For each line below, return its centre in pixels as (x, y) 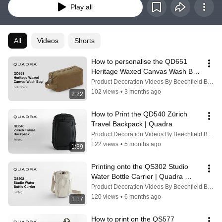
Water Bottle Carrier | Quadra (137, 177)
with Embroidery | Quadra (131, 82)
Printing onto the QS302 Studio (140, 167)
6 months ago (143, 197)
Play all (81, 7)
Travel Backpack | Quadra (132, 124)
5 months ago (143, 144)
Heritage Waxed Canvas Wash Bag (146, 72)
